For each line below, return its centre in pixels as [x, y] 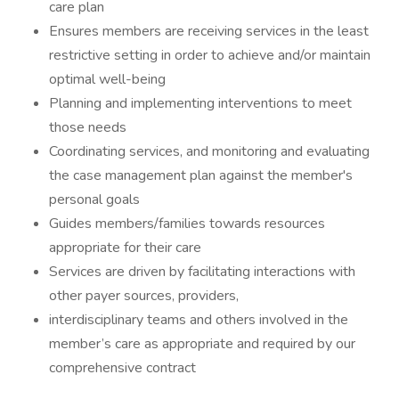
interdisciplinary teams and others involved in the [199, 320]
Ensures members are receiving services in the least [209, 31]
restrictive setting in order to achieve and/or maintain [210, 55]
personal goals [94, 199]
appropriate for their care [125, 248]
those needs [88, 127]
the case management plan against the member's [201, 175]
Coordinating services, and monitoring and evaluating [209, 151]
